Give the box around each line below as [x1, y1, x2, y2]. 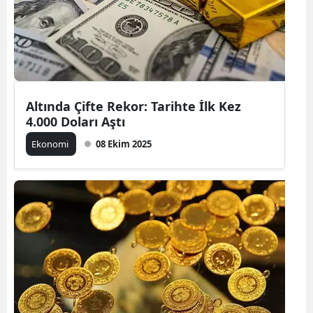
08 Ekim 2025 [96, 137, 152, 150]
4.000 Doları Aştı [26, 112, 125, 130]
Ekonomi [31, 137, 71, 150]
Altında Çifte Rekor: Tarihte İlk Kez [26, 97, 241, 115]
